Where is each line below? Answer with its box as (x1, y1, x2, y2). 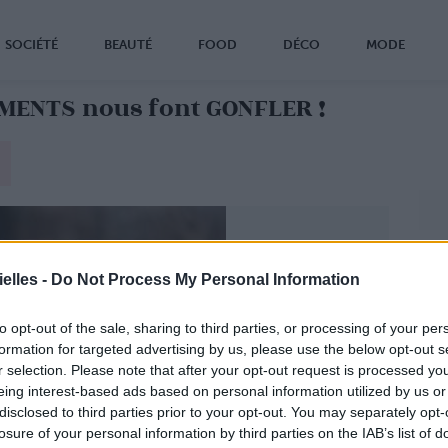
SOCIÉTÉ (5, 37, 58, 52)
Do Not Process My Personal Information (51, 271, 360, 288)
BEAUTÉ (104, 37, 152, 52)
